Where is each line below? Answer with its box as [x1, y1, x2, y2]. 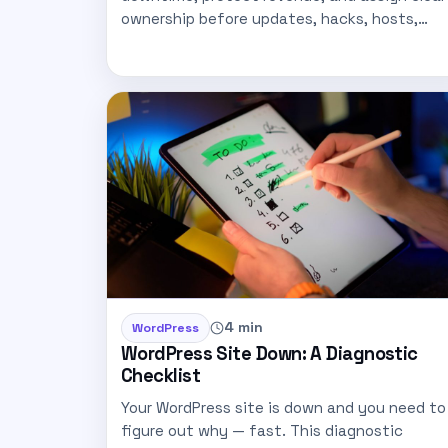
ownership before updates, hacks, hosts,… [121, 8, 428, 28]
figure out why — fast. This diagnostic [121, 420, 403, 440]
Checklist [121, 363, 201, 387]
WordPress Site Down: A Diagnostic [121, 341, 418, 365]
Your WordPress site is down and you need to [121, 397, 446, 417]
